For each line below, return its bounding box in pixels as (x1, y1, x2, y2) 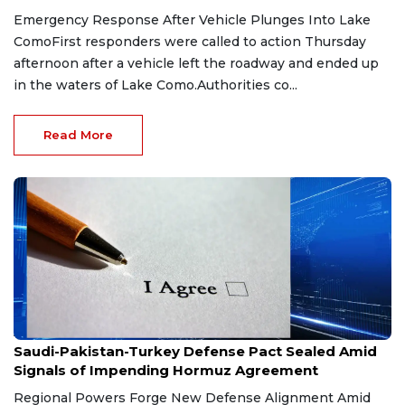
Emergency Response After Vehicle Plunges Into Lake (14, 11, 371, 28)
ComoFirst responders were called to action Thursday (14, 33, 366, 50)
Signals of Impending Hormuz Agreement (14, 361, 318, 379)
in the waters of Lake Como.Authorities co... (14, 76, 297, 93)
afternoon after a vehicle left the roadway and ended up (14, 54, 379, 71)
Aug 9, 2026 (14, 326, 75, 339)
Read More (43, 127, 113, 142)
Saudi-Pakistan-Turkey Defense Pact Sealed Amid (14, 342, 377, 360)
